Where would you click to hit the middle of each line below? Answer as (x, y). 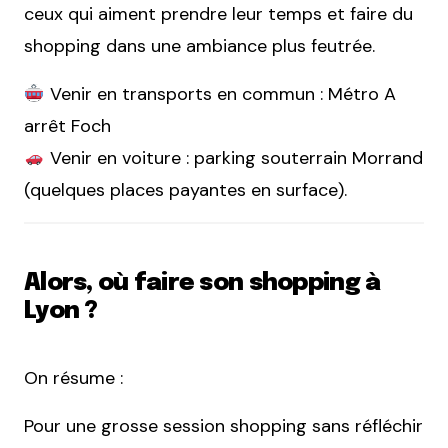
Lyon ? (61, 312)
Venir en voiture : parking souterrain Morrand (233, 158)
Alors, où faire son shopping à (202, 284)
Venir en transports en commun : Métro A (220, 94)
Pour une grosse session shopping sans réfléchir (223, 426)
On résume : (73, 378)
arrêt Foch (67, 126)
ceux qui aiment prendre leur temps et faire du (218, 14)
